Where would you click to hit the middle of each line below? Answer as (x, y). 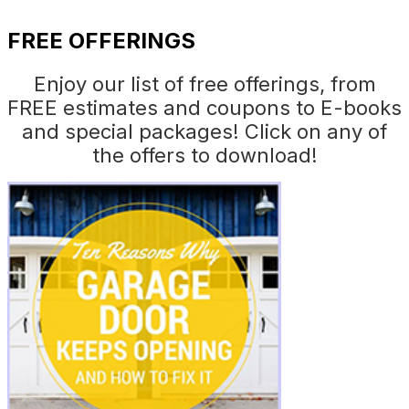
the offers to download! (204, 155)
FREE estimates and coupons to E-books (204, 107)
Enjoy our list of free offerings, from (204, 84)
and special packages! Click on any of (204, 131)
